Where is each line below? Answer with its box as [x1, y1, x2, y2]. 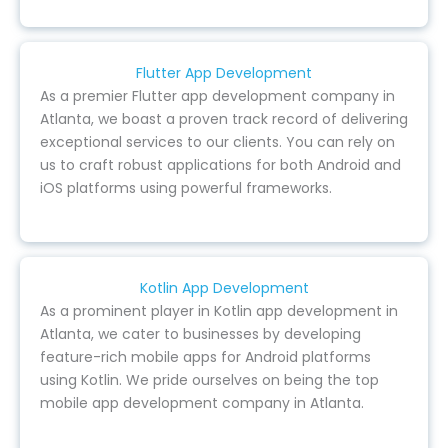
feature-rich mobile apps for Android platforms [40, 346, 371, 367]
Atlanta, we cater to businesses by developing [40, 323, 361, 344]
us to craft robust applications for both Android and [40, 154, 401, 175]
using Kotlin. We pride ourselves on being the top [40, 369, 379, 390]
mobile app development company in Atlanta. [40, 392, 364, 413]
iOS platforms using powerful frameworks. [40, 177, 332, 198]
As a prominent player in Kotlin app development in [40, 300, 398, 321]
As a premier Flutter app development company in [40, 85, 395, 106]
